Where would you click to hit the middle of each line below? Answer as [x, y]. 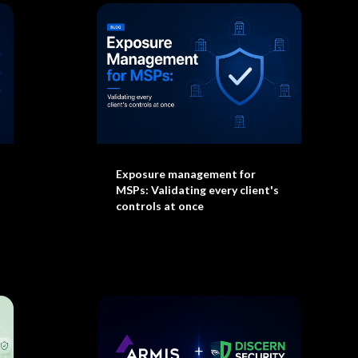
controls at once [159, 206]
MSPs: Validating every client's [197, 190]
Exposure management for [185, 174]
